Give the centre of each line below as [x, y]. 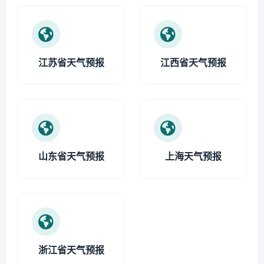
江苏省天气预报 [71, 62]
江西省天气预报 [193, 62]
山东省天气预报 [71, 156]
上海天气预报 [193, 156]
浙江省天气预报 [71, 250]
